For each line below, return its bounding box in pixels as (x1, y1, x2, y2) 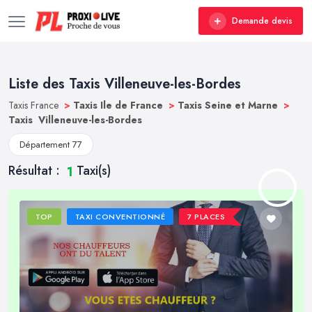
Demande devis (232, 15, 292, 27)
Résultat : (8, 162, 63, 180)
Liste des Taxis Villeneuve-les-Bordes (8, 74, 241, 94)
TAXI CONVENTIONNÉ (75, 211, 166, 223)
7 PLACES (187, 211, 226, 223)
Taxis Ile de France (73, 98, 166, 112)
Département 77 (19, 138, 82, 151)
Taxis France (8, 98, 61, 112)
